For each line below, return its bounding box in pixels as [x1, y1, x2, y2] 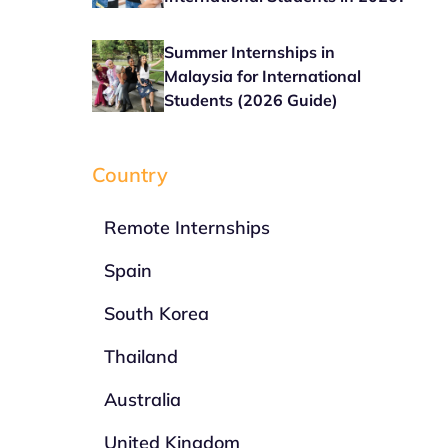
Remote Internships [104, 216, 271, 239]
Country [92, 162, 169, 187]
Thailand [104, 345, 179, 368]
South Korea [104, 302, 210, 325]
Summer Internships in [164, 42, 336, 62]
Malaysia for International [164, 66, 362, 86]
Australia [104, 388, 182, 411]
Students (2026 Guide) [164, 90, 339, 110]
